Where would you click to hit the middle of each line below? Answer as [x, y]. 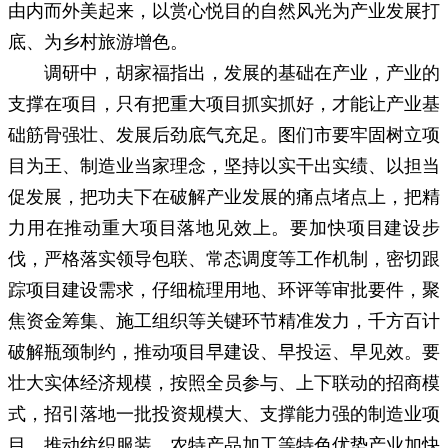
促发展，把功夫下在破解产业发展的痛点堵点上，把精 [224, 194]
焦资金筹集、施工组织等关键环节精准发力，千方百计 [224, 318]
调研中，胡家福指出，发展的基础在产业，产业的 [242, 70]
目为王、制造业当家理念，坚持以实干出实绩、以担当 [224, 163]
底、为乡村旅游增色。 [98, 39]
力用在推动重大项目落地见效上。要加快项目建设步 [224, 225]
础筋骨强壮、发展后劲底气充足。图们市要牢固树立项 [224, 132]
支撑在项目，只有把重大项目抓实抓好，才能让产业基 [224, 101]
